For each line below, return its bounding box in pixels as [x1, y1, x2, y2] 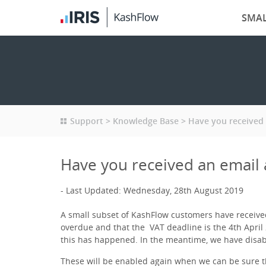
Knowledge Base [113, 115, 179, 126]
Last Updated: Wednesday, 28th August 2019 [66, 185, 243, 196]
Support [70, 115, 103, 126]
